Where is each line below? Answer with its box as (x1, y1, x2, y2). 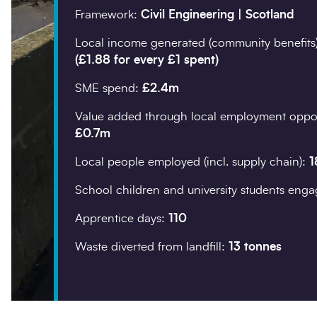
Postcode (133, 144, 189, 156)
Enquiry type (133, 279, 208, 292)
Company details (133, 30, 227, 42)
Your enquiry (133, 246, 204, 258)
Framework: (75, 8, 141, 21)
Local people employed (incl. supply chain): (75, 155, 309, 168)
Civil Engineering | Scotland (141, 8, 294, 21)
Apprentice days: (75, 212, 168, 224)
